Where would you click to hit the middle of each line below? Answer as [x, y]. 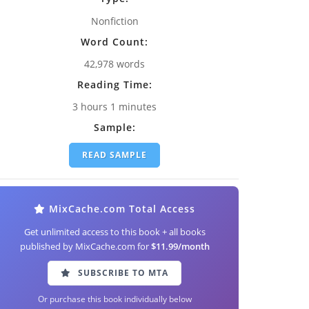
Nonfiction [114, 21]
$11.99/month [180, 246]
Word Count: [114, 41]
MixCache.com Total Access [120, 208]
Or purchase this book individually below [114, 298]
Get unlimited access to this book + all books [114, 231]
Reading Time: [114, 85]
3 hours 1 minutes [114, 107]
